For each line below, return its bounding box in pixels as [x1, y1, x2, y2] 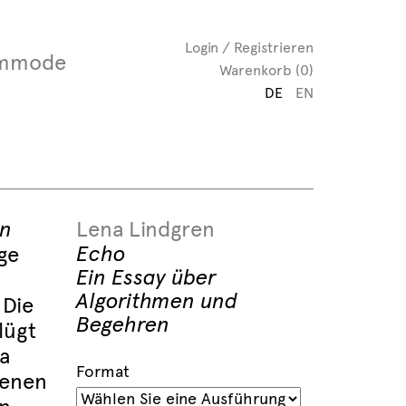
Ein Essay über [75, 264, 217, 291]
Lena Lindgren [75, 216, 215, 243]
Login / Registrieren [185, 39, 314, 56]
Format [75, 362, 130, 382]
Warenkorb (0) [219, 62, 314, 79]
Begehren [75, 311, 169, 338]
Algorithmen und [75, 287, 238, 314]
